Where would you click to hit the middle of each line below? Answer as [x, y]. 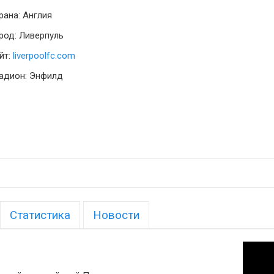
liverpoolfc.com [44, 56]
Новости [116, 215]
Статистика [40, 215]
